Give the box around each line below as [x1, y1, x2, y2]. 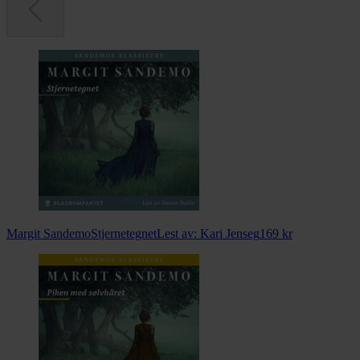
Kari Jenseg [200, 227, 260, 241]
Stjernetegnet [91, 227, 157, 241]
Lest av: [157, 227, 200, 241]
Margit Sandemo [6, 227, 91, 241]
